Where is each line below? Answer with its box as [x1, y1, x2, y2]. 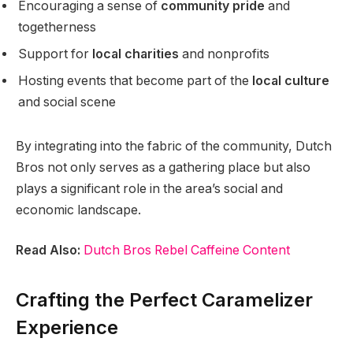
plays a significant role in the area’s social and [16, 180, 283, 196]
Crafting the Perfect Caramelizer [16, 288, 313, 312]
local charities [92, 46, 179, 61]
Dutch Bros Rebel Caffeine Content [84, 243, 290, 258]
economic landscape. [16, 202, 141, 217]
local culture [252, 72, 329, 88]
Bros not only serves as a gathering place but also [16, 159, 310, 175]
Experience [16, 316, 118, 340]
